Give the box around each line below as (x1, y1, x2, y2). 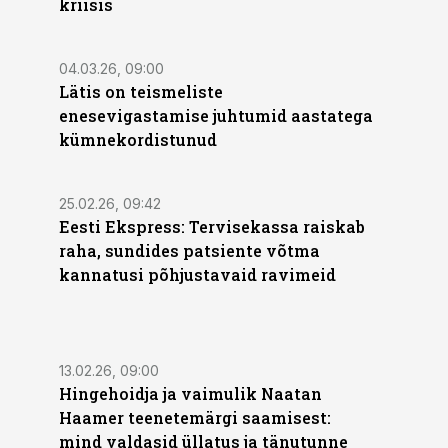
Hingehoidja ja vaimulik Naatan (59, 383, 322, 404)
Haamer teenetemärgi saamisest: (59, 407, 331, 428)
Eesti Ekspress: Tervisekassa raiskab (59, 216, 365, 237)
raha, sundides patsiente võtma (59, 240, 320, 261)
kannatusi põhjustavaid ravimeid (59, 264, 336, 285)
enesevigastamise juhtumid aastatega (59, 105, 373, 126)
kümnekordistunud (59, 129, 217, 150)
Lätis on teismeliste (59, 81, 223, 102)
